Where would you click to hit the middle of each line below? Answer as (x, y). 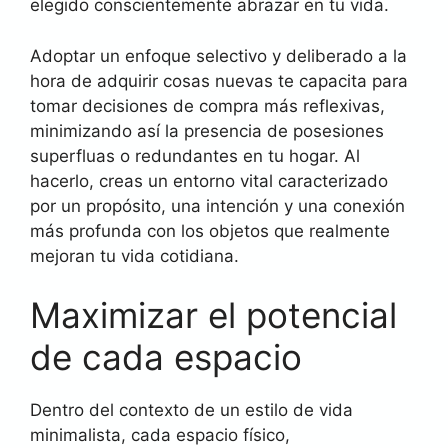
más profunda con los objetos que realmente (210, 230)
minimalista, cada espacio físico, (160, 435)
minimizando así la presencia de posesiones (207, 130)
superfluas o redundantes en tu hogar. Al (195, 155)
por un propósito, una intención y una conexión (217, 205)
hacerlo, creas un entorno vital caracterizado (209, 180)
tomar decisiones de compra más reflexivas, (207, 105)
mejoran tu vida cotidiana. (134, 255)
